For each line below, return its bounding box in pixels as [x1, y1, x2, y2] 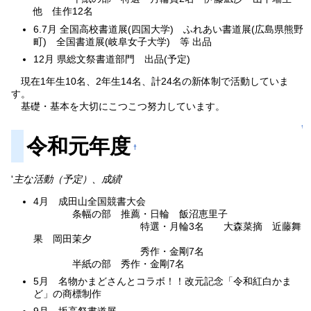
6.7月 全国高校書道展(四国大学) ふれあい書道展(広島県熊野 [33, 23, 304, 35]
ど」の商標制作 [33, 288, 102, 300]
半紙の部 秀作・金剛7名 [33, 258, 185, 269]
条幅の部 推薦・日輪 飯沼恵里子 [33, 208, 238, 219]
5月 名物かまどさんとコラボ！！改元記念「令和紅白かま [33, 276, 292, 287]
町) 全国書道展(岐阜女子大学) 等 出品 [33, 35, 212, 47]
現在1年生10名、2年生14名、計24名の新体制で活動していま [11, 76, 289, 87]
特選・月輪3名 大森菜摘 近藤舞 [33, 220, 302, 232]
